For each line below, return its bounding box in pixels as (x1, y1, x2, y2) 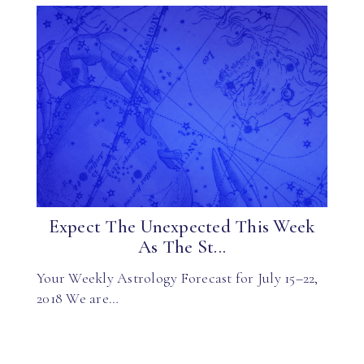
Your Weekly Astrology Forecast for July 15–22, (37, 268, 318, 287)
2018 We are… (37, 288, 119, 307)
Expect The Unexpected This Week (48, 215, 316, 238)
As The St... (138, 236, 226, 258)
